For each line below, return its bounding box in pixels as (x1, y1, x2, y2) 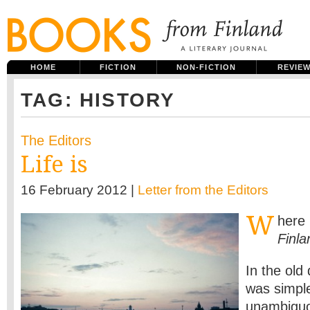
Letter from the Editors (138, 183, 268, 197)
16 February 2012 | (21, 183, 138, 197)
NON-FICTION (176, 63, 237, 71)
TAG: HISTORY (21, 89, 176, 111)
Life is (21, 151, 88, 178)
